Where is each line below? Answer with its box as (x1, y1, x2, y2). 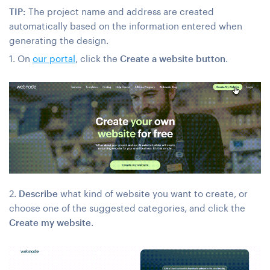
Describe (19, 188, 60, 199)
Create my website (9, 217, 91, 228)
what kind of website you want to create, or (60, 188, 248, 199)
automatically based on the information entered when (9, 20, 242, 32)
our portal (33, 53, 75, 64)
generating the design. (9, 35, 108, 46)
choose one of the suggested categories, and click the (9, 202, 245, 214)
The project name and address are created (26, 6, 214, 17)
